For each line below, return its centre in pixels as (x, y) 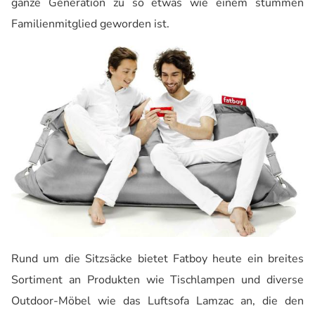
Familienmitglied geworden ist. (90, 24)
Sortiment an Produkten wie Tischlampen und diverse (157, 280)
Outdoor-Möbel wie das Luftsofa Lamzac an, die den (157, 301)
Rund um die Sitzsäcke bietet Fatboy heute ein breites (157, 259)
